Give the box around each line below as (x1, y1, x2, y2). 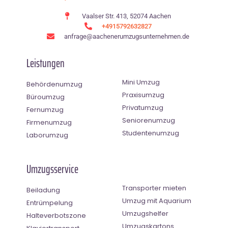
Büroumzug (26, 92, 65, 102)
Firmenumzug (26, 117, 72, 127)
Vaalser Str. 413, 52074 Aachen (82, 12, 172, 20)
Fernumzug (26, 104, 64, 115)
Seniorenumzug (122, 115, 175, 125)
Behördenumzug (26, 79, 82, 89)
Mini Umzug (122, 77, 160, 87)
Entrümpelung (26, 197, 73, 208)
